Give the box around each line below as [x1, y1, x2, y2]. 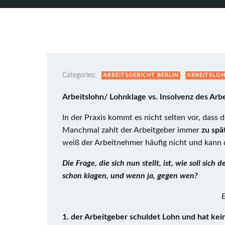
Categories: [62, 72, 96, 79]
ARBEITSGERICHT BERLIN [103, 72, 179, 78]
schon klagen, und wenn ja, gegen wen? [62, 172, 198, 180]
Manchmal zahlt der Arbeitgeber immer [62, 126, 201, 134]
